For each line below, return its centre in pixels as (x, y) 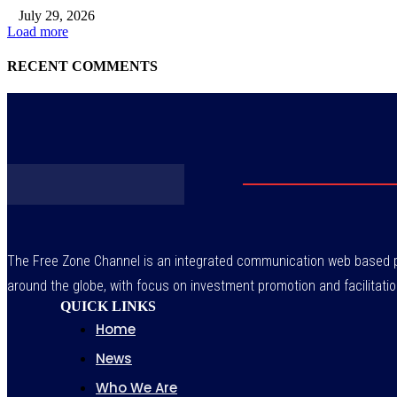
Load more (38, 31)
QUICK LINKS (108, 307)
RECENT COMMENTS (82, 66)
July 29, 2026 (57, 15)
